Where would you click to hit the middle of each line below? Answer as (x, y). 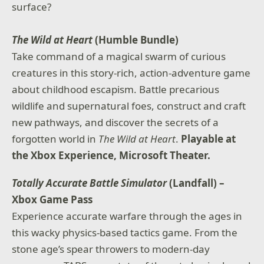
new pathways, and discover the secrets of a (115, 122)
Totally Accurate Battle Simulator (90, 183)
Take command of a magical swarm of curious (119, 56)
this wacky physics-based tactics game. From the (125, 233)
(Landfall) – (196, 183)
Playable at (209, 138)
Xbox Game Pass (52, 200)
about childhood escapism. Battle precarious (116, 89)
